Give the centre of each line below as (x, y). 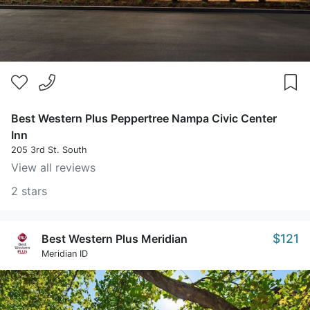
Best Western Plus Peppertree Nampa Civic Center (144, 118)
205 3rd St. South (49, 150)
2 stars (29, 191)
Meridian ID (65, 254)
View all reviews (53, 167)
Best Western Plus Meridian (115, 239)
